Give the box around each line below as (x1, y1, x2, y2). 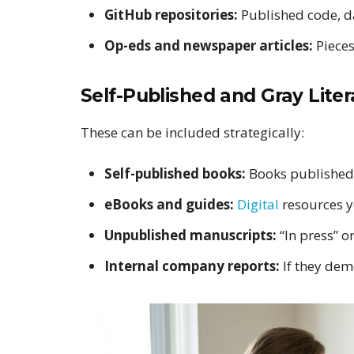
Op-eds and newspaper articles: (104, 36, 313, 55)
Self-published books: (104, 164, 246, 183)
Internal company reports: (104, 257, 280, 276)
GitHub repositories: (104, 5, 238, 24)
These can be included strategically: (81, 123, 304, 142)
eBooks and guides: (104, 195, 234, 214)
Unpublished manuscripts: (104, 226, 277, 245)
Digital (237, 195, 279, 214)
